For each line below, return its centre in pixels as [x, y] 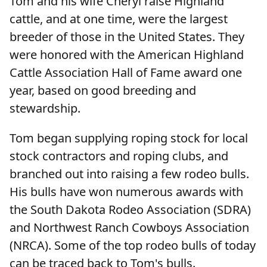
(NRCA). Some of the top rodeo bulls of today [133, 246]
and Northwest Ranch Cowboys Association [129, 228]
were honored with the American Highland [127, 55]
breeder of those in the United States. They [127, 37]
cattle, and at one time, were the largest [119, 19]
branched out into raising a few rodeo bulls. [129, 174]
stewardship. [46, 108]
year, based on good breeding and [103, 91]
